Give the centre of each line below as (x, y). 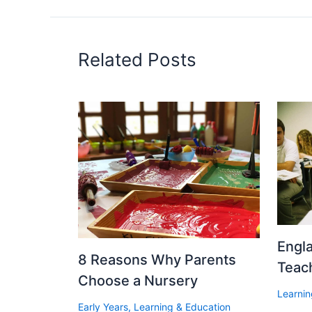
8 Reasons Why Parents (157, 260)
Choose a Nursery (138, 281)
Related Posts (137, 60)
